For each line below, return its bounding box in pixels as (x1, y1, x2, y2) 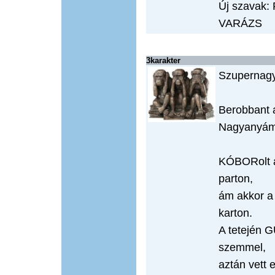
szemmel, (219, 241, 266, 254)
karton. (219, 207, 252, 219)
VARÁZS (219, 17, 262, 29)
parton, (219, 172, 253, 185)
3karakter (146, 56, 180, 65)
